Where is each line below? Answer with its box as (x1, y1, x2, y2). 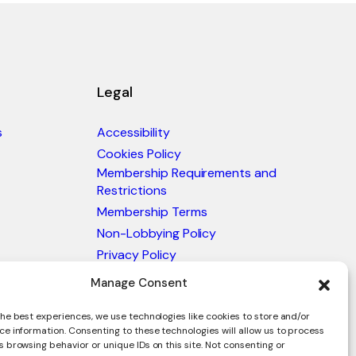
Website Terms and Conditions (97, 288, 276, 306)
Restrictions (97, 181, 167, 199)
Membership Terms (97, 203, 207, 220)
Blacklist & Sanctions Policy (97, 267, 255, 284)
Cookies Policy (97, 145, 181, 162)
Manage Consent (91, 275, 188, 292)
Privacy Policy (97, 246, 176, 263)
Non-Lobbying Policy (97, 224, 217, 242)
